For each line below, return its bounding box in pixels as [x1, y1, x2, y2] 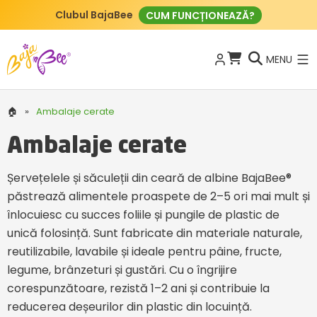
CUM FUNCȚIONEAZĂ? [146, 8, 255, 22]
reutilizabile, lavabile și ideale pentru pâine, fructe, [7, 243, 282, 260]
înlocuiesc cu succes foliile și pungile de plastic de [7, 207, 279, 224]
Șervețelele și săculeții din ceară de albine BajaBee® [7, 170, 292, 187]
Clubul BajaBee [55, 8, 133, 22]
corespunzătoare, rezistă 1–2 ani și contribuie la [7, 280, 270, 297]
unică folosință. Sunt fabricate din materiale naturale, [7, 225, 302, 242]
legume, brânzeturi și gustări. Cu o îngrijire [7, 262, 237, 279]
